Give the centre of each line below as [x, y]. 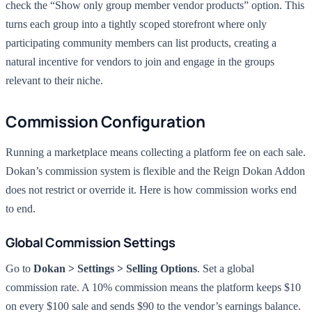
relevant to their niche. [54, 80]
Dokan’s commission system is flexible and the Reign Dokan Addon [155, 171]
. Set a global [226, 268]
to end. [21, 209]
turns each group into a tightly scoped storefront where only [136, 24]
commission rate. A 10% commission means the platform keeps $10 [153, 287]
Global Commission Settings [91, 242]
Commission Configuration [106, 122]
